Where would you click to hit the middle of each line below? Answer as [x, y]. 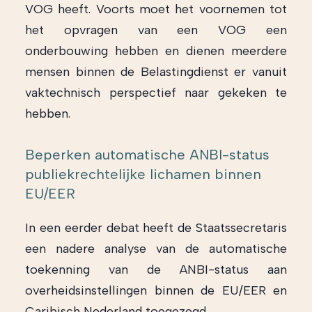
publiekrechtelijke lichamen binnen [143, 174]
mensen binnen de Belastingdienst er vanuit [156, 72]
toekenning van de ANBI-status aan [156, 270]
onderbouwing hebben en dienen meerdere [156, 51]
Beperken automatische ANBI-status [147, 155]
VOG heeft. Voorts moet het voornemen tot [156, 9]
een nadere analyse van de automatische [156, 249]
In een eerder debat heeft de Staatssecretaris [156, 228]
